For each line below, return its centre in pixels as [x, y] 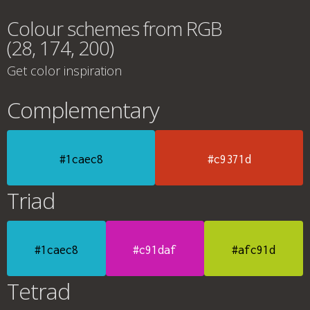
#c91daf [155, 250]
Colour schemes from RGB [115, 28]
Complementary [83, 110]
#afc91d [254, 250]
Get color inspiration [64, 71]
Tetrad [38, 291]
